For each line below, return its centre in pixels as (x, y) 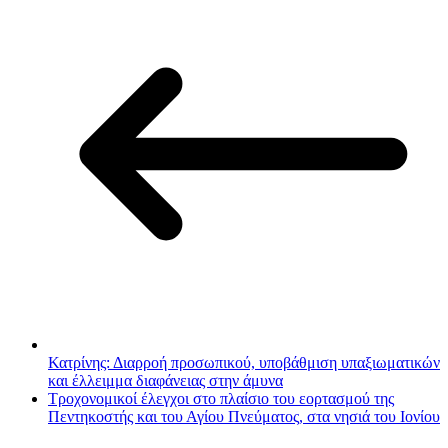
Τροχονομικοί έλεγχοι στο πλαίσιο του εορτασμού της (221, 399)
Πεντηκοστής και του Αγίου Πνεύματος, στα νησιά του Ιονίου (244, 417)
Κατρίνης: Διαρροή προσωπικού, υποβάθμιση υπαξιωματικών (244, 363)
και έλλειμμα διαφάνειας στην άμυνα (165, 381)
